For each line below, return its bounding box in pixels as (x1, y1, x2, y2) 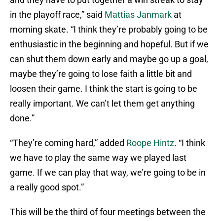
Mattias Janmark (105, 9, 172, 20)
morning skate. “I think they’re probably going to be (10, 24, 208, 35)
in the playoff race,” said (10, 9, 105, 20)
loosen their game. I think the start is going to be (10, 83, 197, 94)
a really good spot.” (10, 182, 84, 193)
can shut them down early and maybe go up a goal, (10, 54, 208, 65)
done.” (10, 113, 35, 124)
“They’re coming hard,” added (10, 138, 126, 148)
